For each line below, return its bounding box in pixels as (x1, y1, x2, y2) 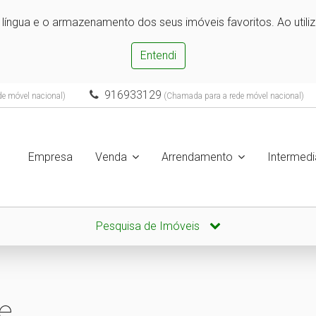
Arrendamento (162, 150, 233, 164)
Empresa (28, 150, 73, 164)
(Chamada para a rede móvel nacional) (161, 91, 304, 101)
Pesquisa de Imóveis (95, 219, 202, 233)
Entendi (140, 49, 176, 62)
